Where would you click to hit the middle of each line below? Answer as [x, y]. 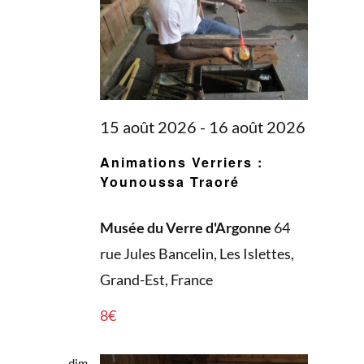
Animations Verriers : [181, 162]
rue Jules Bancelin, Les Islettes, [197, 253]
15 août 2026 [148, 126]
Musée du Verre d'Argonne [186, 227]
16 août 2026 [257, 126]
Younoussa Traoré [169, 181]
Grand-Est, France [156, 279]
